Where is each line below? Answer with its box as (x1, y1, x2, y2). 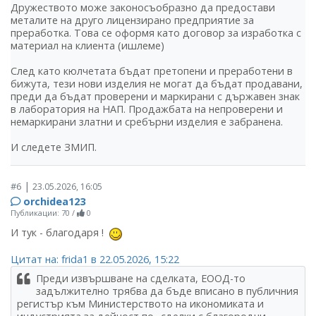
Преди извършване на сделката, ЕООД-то (36, 271, 245, 285)
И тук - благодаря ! (11, 226, 109, 240)
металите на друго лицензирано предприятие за (11, 13, 254, 28)
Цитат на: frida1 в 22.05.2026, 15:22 (11, 252, 179, 266)
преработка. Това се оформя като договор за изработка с (11, 26, 301, 40)
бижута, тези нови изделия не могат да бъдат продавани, (11, 77, 303, 91)
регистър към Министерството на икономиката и (17, 296, 264, 310)
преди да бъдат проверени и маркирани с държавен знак (11, 90, 300, 104)
